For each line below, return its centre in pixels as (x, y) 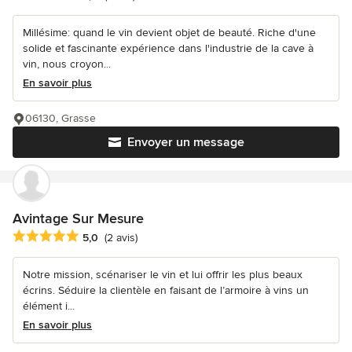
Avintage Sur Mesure (78, 218)
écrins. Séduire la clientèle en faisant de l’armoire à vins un (166, 290)
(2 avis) (121, 237)
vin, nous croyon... (67, 64)
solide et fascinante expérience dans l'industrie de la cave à (168, 48)
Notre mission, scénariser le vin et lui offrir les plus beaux (163, 274)
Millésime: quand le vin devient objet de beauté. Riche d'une (169, 32)
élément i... (49, 306)
